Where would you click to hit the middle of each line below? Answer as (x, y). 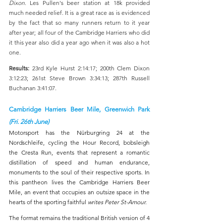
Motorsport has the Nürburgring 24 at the (79, 133)
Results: (21, 68)
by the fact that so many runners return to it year (79, 23)
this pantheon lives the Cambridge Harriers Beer (79, 182)
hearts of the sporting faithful (48, 202)
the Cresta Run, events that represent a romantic (79, 152)
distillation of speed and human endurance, (79, 162)
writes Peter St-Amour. (117, 202)
